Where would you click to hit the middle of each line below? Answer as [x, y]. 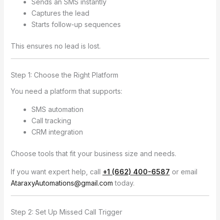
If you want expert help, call [56, 171]
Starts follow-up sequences [76, 24]
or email [183, 171]
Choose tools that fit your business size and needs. [93, 153]
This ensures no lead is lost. [55, 46]
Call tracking [51, 120]
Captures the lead [60, 13]
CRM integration [57, 132]
